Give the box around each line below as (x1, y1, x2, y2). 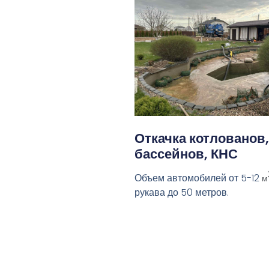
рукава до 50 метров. (134, 186, 229, 200)
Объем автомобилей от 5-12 (134, 171, 262, 186)
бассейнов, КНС (134, 145, 238, 164)
